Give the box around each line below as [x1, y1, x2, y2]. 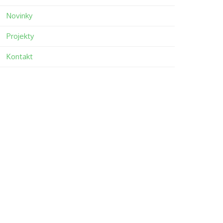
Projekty [6, 31, 34, 41]
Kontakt [6, 52, 33, 61]
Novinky [6, 11, 32, 20]
